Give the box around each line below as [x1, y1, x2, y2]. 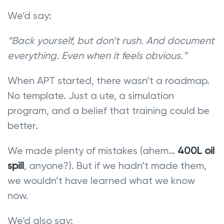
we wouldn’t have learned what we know [7, 174, 195, 186]
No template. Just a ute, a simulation [7, 89, 174, 101]
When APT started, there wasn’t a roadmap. [7, 74, 209, 86]
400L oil [177, 144, 214, 156]
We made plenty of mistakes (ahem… [7, 144, 177, 156]
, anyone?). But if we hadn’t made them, [24, 159, 206, 171]
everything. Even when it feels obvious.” [7, 49, 187, 61]
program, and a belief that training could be [7, 104, 209, 116]
